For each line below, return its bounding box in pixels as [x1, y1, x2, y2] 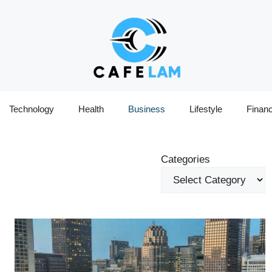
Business [128, 104, 165, 114]
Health [78, 104, 104, 114]
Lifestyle [189, 104, 222, 114]
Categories [160, 154, 210, 165]
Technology [9, 104, 54, 114]
